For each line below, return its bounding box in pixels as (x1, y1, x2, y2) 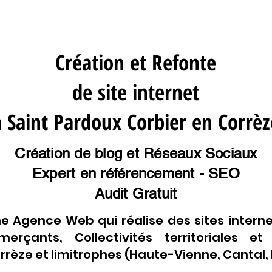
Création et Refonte (55, 48, 216, 77)
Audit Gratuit (95, 185, 177, 202)
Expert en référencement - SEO (32, 165, 240, 182)
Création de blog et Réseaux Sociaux (15, 145, 257, 162)
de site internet (72, 78, 199, 107)
